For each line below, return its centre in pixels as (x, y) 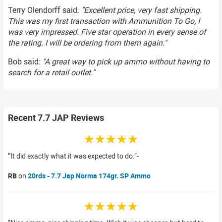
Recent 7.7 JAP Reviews (56, 117)
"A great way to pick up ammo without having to (126, 61)
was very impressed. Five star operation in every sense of (107, 32)
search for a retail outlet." (51, 72)
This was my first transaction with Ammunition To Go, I (104, 21)
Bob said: (25, 61)
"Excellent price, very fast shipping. (141, 10)
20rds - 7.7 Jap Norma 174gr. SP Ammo (89, 175)
